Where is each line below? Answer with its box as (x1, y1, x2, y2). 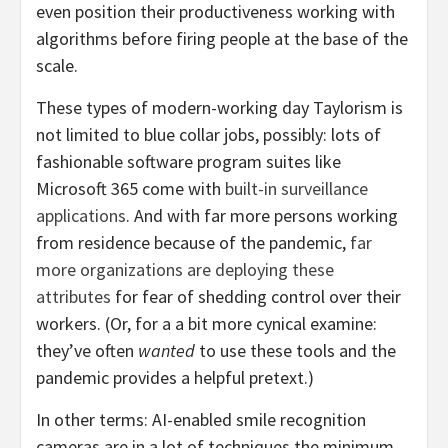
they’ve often (36, 338, 138, 362)
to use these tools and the (195, 338, 396, 362)
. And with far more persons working (126, 203, 398, 227)
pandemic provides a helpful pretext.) (36, 365, 314, 389)
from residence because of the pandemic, (36, 230, 350, 254)
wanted (138, 338, 195, 362)
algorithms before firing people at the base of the (36, 26, 408, 50)
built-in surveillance (225, 176, 368, 200)
